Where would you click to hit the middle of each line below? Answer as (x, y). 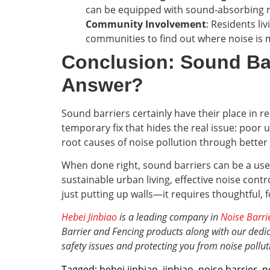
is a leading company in (169, 217)
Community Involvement (146, 24)
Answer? (102, 85)
